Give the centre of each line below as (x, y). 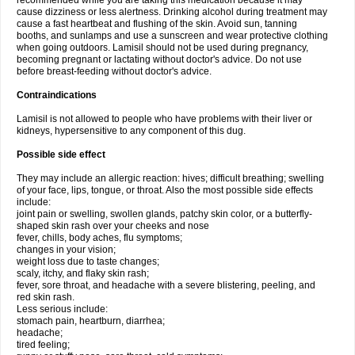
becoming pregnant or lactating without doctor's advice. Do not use (159, 59)
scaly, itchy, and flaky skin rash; (83, 273)
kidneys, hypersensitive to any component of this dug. (131, 131)
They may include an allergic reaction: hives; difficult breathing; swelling (170, 178)
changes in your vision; (66, 250)
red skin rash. (46, 297)
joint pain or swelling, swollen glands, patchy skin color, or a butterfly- (164, 214)
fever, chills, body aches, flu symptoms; (99, 238)
